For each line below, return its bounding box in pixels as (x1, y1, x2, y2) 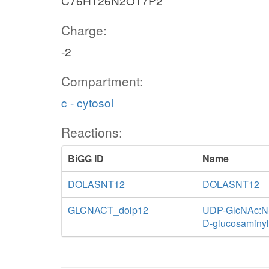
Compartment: (61, 72, 143, 90)
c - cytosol (61, 94, 113, 110)
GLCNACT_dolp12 (68, 203, 148, 217)
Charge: (61, 21, 107, 39)
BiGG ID (68, 151, 104, 165)
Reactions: (61, 123, 122, 141)
